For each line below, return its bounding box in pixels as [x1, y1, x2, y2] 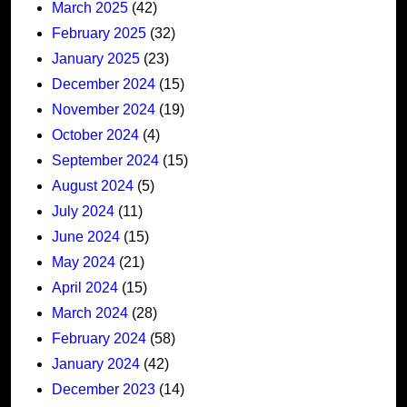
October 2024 [52, 126, 139, 143]
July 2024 [52, 203, 114, 219]
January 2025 [52, 50, 140, 66]
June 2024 [52, 228, 120, 244]
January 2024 [52, 355, 140, 372]
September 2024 [52, 152, 159, 168]
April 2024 [52, 279, 118, 295]
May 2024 [52, 253, 115, 270]
